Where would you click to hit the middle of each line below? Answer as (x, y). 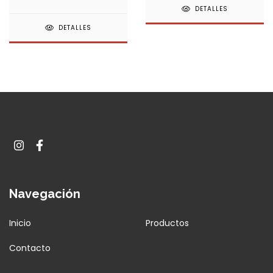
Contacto (30, 248)
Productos (167, 223)
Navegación (45, 193)
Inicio (20, 223)
